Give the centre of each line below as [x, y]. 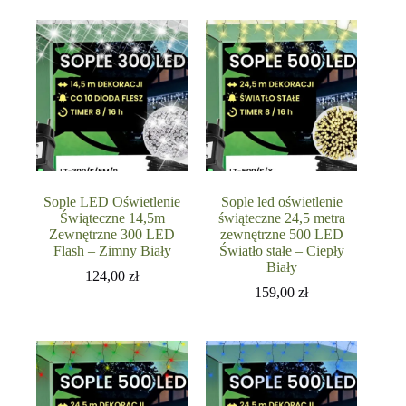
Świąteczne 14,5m [112, 217]
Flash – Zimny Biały [112, 250]
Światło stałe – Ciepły [281, 250]
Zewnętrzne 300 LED [112, 234]
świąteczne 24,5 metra [281, 217]
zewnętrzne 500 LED [281, 234]
